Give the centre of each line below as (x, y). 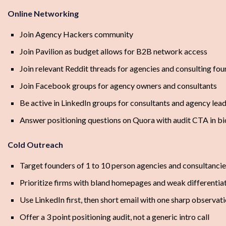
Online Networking (43, 14)
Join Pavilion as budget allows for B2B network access (114, 51)
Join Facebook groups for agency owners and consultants (118, 86)
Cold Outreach (35, 145)
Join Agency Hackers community (76, 34)
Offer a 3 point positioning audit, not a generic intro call (115, 217)
